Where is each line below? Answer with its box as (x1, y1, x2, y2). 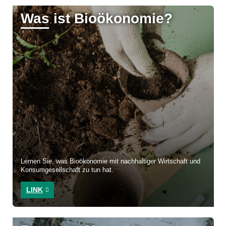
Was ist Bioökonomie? (21, 11, 173, 27)
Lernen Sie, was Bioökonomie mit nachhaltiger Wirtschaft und (21, 158, 201, 165)
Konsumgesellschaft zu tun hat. (21, 166, 114, 174)
